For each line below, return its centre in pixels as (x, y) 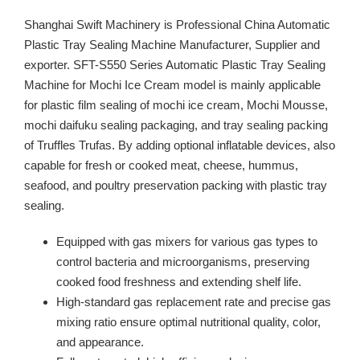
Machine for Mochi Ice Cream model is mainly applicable (172, 84)
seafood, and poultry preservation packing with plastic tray (176, 185)
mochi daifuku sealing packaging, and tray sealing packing (176, 125)
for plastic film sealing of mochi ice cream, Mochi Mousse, (176, 104)
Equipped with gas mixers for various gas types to (187, 241)
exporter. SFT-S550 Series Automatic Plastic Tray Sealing (175, 64)
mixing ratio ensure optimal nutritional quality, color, (188, 321)
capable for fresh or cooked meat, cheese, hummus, (161, 165)
